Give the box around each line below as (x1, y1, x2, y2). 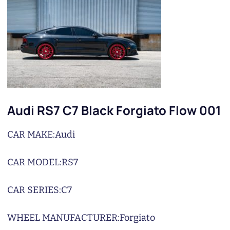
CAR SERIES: (7, 184, 61, 196)
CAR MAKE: (7, 129, 55, 140)
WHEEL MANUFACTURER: (7, 212, 120, 223)
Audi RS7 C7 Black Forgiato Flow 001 (7, 102, 221, 119)
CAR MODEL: (7, 157, 62, 168)
